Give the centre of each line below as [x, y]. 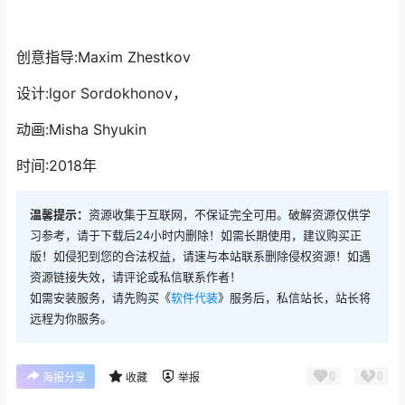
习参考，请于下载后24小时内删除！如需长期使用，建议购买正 [196, 325]
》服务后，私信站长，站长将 [294, 387]
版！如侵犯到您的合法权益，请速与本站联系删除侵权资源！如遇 [200, 346]
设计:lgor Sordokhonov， [102, 183]
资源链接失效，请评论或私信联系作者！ [136, 367]
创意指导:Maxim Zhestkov [104, 147]
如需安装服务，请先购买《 [100, 387]
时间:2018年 [57, 255]
